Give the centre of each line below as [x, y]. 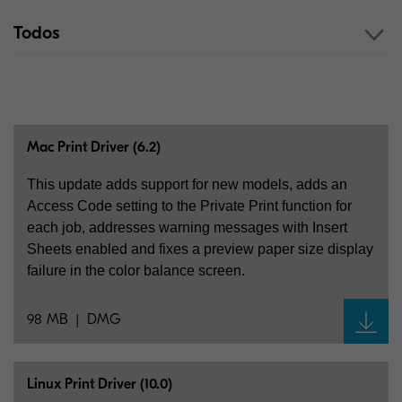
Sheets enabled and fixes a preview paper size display [200, 249]
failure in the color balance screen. [136, 271]
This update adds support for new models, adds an [187, 184]
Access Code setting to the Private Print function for [189, 206]
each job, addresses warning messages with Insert [187, 227]
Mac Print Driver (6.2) [94, 147]
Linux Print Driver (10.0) [100, 384]
